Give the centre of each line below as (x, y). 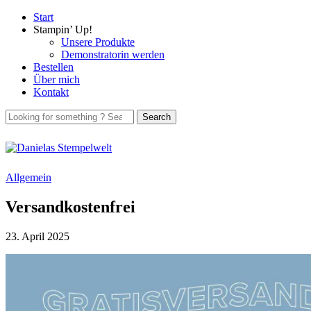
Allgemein (28, 177)
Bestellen (53, 67)
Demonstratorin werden (113, 54)
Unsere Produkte (98, 42)
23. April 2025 (37, 236)
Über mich (57, 79)
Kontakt (51, 92)
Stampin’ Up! (63, 30)
